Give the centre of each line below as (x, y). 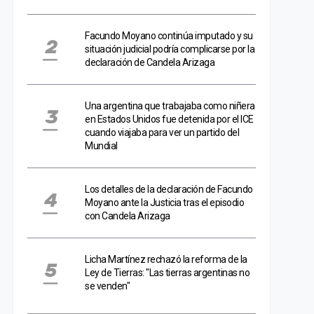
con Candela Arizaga (128, 216)
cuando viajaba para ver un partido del (162, 132)
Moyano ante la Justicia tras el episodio (164, 203)
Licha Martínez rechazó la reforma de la (166, 259)
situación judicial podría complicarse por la (170, 49)
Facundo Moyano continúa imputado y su (169, 36)
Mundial (101, 146)
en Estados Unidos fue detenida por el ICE (169, 119)
